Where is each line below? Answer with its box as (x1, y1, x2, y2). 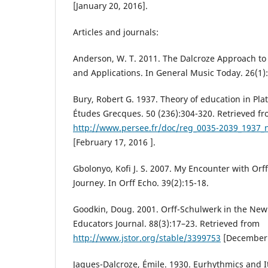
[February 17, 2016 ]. (73, 136, 156, 148)
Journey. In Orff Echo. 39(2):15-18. (73, 177, 209, 189)
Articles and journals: (73, 26, 159, 38)
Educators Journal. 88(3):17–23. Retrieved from (73, 218, 260, 230)
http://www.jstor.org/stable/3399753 (73, 232, 221, 244)
